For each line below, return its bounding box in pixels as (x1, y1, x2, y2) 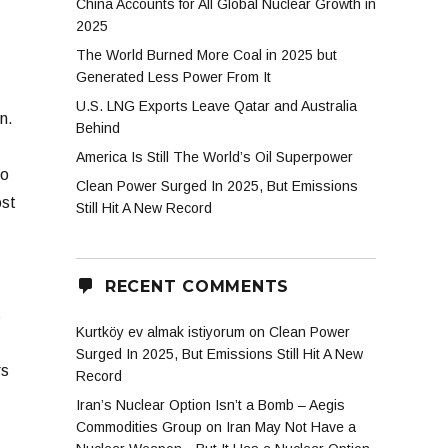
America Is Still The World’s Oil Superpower (76, 149, 353, 166)
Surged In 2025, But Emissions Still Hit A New (76, 346, 363, 363)
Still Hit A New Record (76, 200, 212, 217)
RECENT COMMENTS (104, 276, 289, 296)
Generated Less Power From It (76, 69, 271, 86)
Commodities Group (76, 419, 202, 436)
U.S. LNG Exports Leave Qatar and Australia (76, 98, 357, 115)
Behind (76, 120, 120, 137)
